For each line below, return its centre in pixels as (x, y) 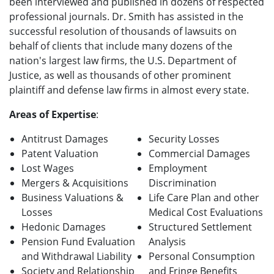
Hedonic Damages (64, 227)
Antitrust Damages (65, 139)
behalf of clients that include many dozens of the (121, 46)
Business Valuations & (72, 198)
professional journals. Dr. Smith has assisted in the (126, 17)
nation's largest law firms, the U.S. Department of (123, 61)
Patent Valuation (60, 154)
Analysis (167, 242)
